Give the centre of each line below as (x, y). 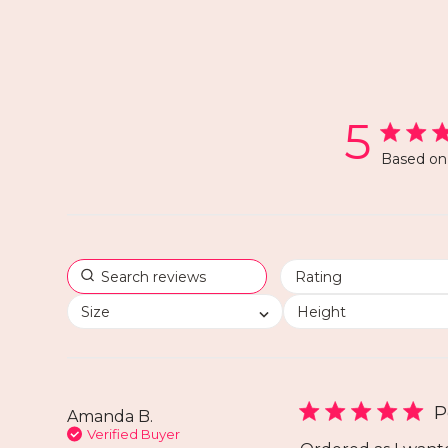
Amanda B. (110, 417)
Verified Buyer (134, 434)
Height (322, 311)
